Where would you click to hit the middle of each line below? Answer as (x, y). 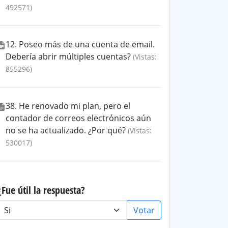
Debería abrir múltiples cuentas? (68, 56)
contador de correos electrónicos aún (78, 118)
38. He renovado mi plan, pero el (68, 106)
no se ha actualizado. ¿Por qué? (66, 130)
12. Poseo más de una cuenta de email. (80, 44)
